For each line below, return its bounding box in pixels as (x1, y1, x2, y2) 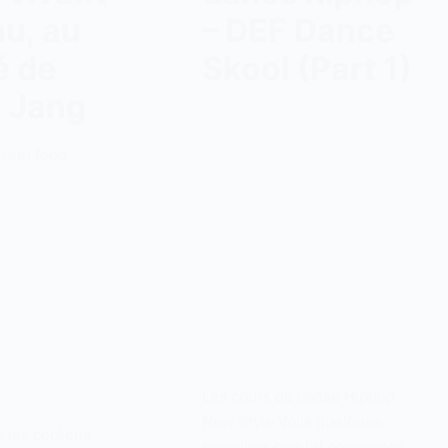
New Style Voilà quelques (201, 411, 382, 431)
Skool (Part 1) (201, 48, 412, 88)
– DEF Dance (201, 10, 394, 50)
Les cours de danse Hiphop (201, 386, 395, 406)
